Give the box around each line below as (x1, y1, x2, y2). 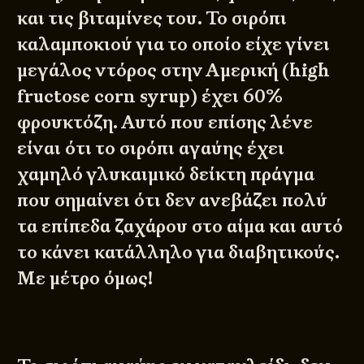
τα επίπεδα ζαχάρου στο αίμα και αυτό (17, 214, 344, 239)
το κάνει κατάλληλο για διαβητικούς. (17, 240, 340, 265)
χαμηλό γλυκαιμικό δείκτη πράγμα (17, 162, 315, 187)
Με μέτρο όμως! (17, 266, 154, 291)
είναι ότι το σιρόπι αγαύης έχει (17, 136, 285, 161)
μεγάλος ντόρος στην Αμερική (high (17, 58, 331, 83)
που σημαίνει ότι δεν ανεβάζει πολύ (17, 188, 328, 213)
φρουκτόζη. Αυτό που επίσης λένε (17, 110, 314, 135)
